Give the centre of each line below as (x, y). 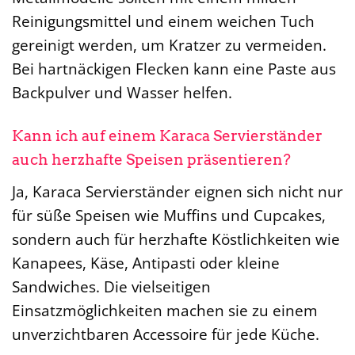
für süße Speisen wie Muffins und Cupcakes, (169, 215)
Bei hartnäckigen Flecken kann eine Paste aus (174, 69)
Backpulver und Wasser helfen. (122, 93)
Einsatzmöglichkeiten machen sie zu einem (165, 310)
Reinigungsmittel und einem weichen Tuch (163, 21)
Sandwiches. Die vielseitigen (111, 286)
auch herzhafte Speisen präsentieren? (151, 160)
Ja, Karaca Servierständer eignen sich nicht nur (177, 191)
